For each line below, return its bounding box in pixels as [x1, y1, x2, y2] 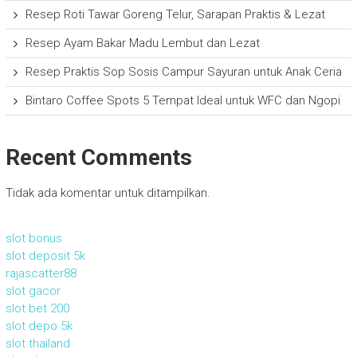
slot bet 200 [5, 301, 69, 316]
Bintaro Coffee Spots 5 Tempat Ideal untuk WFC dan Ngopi [25, 93, 340, 108]
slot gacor [5, 284, 61, 299]
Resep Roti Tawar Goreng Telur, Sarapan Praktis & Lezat [25, 7, 325, 22]
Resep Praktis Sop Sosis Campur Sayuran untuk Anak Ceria [25, 65, 342, 80]
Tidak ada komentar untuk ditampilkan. [5, 186, 210, 201]
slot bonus [5, 231, 62, 246]
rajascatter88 [5, 266, 76, 281]
